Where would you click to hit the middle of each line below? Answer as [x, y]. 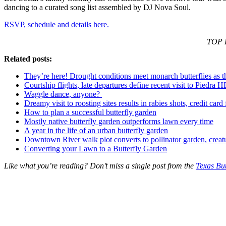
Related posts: [28, 59]
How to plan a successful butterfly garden [90, 112]
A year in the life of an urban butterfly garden [96, 131]
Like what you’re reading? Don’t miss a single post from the [100, 166]
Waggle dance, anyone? [63, 94]
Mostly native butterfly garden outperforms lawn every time [119, 122]
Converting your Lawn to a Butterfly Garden [96, 149]
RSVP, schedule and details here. [56, 25]
